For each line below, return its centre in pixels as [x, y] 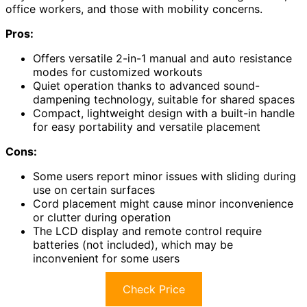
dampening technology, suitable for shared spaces [164, 100]
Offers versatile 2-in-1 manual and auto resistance [162, 59]
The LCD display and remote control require [147, 231]
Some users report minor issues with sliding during [164, 176]
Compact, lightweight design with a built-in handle [164, 113]
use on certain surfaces [94, 190]
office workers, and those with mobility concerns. [134, 9]
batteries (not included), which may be [133, 245]
